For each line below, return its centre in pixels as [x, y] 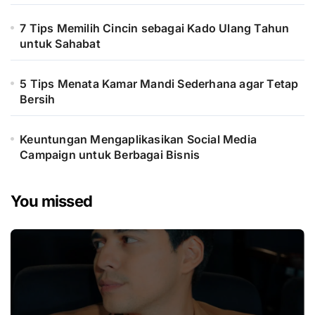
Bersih [38, 99]
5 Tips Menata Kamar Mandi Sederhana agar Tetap [159, 83]
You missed [52, 201]
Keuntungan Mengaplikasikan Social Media [139, 139]
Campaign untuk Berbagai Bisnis [110, 154]
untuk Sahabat [62, 43]
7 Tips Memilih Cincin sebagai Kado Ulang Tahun [155, 28]
